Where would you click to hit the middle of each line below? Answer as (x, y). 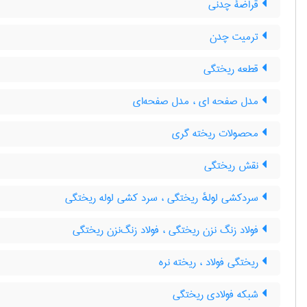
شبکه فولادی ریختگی (217, 295)
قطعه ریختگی (233, 69)
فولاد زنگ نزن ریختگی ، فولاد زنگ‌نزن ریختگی (167, 230)
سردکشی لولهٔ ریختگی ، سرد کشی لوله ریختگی (163, 198)
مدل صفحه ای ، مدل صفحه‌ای (197, 101)
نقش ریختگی (233, 166)
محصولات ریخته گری (217, 134)
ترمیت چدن (236, 37)
